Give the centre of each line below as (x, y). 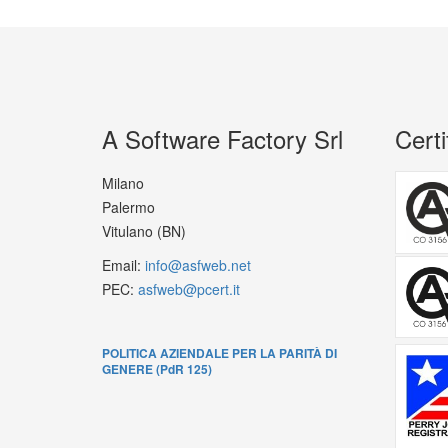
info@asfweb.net (198, 265)
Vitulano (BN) (144, 231)
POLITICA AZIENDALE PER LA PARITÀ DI (219, 353)
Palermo (128, 207)
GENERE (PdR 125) (157, 369)
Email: (123, 265)
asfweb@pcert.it (189, 289)
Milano (123, 183)
